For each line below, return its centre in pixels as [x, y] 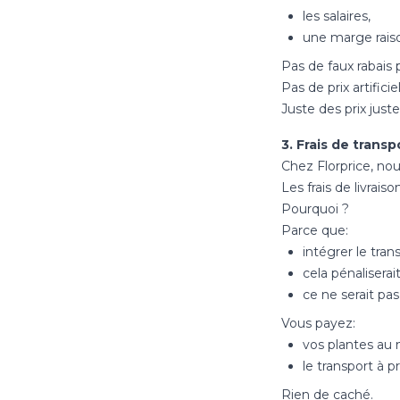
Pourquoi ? [315, 209]
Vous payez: [318, 323]
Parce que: [314, 230]
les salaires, [336, 16]
